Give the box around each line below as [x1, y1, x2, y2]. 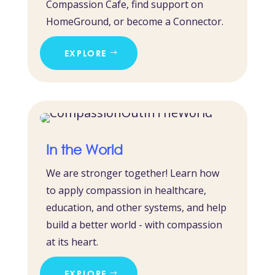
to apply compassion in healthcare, [45, 183, 206, 197]
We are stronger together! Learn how [45, 166, 219, 180]
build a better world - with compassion [45, 217, 222, 231]
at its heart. [45, 234, 98, 249]
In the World [45, 141, 123, 157]
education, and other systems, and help [45, 200, 227, 214]
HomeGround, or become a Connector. [45, 14, 223, 28]
